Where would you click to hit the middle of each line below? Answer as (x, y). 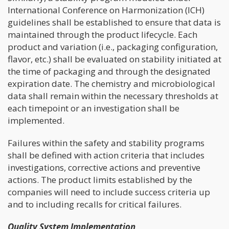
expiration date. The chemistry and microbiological (111, 84)
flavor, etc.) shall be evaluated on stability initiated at (114, 59)
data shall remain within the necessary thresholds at (113, 96)
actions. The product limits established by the (100, 180)
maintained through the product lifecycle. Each (102, 35)
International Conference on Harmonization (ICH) (106, 10)
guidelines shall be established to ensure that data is (114, 22)
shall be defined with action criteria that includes (106, 155)
